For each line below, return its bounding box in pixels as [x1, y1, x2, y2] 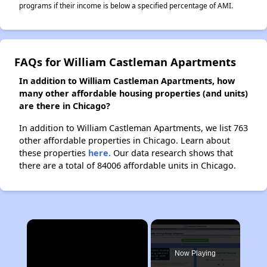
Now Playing [175, 249, 216, 257]
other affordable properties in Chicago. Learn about [19, 135, 230, 146]
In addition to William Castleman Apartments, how [19, 75, 235, 86]
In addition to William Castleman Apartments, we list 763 [19, 122, 248, 133]
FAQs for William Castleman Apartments [14, 54, 236, 69]
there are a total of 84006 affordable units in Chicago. [19, 160, 236, 171]
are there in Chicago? [19, 100, 110, 111]
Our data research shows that [111, 147, 233, 159]
